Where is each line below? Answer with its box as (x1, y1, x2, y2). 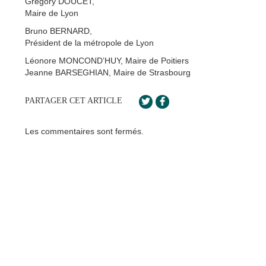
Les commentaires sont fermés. (25, 126, 144, 136)
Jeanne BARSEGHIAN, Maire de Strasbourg (25, 67, 191, 77)
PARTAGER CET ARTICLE (25, 96, 122, 105)
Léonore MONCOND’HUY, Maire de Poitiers (25, 55, 189, 65)
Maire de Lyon (25, 8, 78, 18)
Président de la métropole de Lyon (25, 37, 154, 47)
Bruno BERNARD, (25, 26, 92, 36)
